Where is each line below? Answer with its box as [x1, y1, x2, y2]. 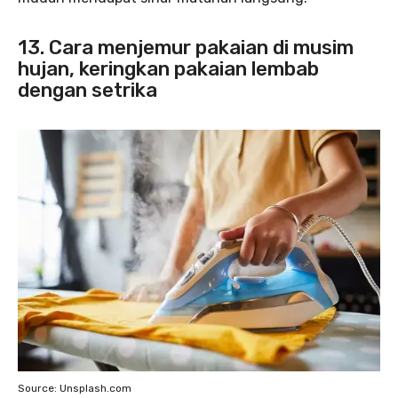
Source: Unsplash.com [18, 381, 131, 394]
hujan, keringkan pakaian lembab [18, 57, 319, 81]
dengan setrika [18, 78, 157, 102]
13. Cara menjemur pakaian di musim [18, 36, 354, 60]
